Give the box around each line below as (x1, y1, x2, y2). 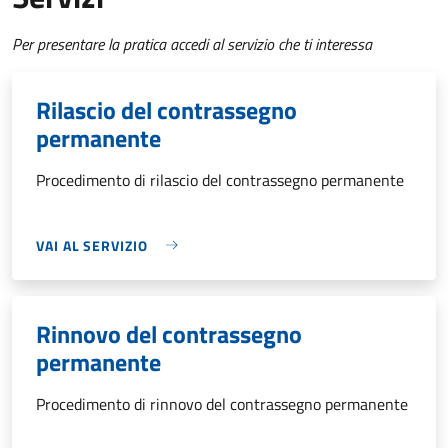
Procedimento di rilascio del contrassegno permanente (36, 167, 404, 192)
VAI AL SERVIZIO (36, 234, 148, 256)
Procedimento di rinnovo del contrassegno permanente (36, 391, 408, 416)
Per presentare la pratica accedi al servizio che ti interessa (12, 31, 372, 56)
